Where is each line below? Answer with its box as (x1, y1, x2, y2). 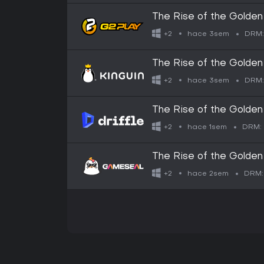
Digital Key (152, 117, 203, 126)
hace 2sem (187, 170, 229, 177)
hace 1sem (187, 123, 227, 131)
